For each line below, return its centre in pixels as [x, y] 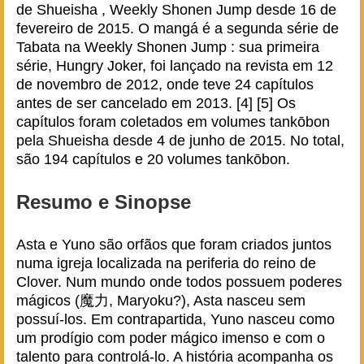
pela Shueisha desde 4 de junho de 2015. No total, [180, 141]
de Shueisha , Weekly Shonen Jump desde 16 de [176, 10]
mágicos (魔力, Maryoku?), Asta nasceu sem [161, 301]
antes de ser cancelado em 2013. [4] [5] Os [156, 103]
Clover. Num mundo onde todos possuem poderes [179, 282]
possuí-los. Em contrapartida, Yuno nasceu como [175, 319]
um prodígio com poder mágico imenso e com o [171, 338]
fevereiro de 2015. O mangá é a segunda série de [178, 28]
